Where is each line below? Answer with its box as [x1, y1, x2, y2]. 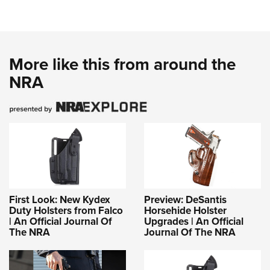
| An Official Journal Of [9, 213, 112, 229]
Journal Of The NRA [144, 224, 236, 240]
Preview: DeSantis [144, 192, 227, 207]
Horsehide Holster [144, 202, 227, 218]
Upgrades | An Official [144, 213, 243, 229]
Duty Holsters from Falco [9, 202, 123, 218]
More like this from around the [9, 52, 236, 77]
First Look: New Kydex [9, 192, 110, 207]
